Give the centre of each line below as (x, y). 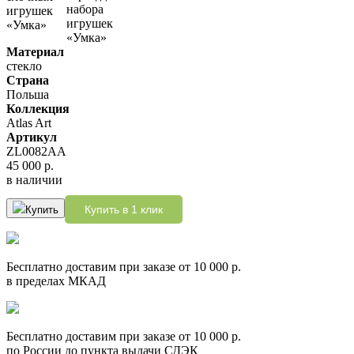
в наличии (34, 179)
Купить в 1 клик (124, 209)
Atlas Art (29, 122)
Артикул (32, 137)
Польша (28, 94)
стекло (24, 66)
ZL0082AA (36, 151)
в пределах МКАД (56, 281)
